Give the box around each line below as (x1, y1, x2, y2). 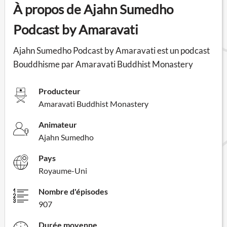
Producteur (39, 86, 81, 96)
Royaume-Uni (39, 165, 87, 175)
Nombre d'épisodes (39, 186, 108, 196)
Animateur (39, 119, 77, 129)
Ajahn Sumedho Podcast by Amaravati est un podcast (13, 45, 210, 56)
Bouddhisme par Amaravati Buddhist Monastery (13, 58, 193, 69)
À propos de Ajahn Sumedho (13, 1, 173, 17)
